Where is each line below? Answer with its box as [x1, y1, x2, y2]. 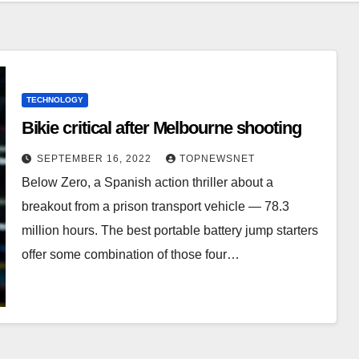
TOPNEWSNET [179, 153, 255, 165]
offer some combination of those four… [21, 248, 240, 262]
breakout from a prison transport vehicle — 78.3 [21, 200, 289, 214]
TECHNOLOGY [26, 95, 83, 105]
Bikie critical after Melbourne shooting [21, 118, 301, 139]
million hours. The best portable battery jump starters [21, 224, 318, 238]
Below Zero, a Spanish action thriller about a [21, 175, 273, 190]
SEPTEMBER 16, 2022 [36, 153, 155, 165]
